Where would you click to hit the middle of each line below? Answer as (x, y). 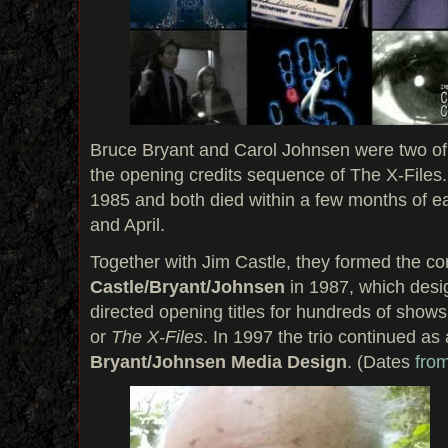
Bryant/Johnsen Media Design (218, 361)
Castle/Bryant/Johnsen (187, 286)
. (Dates (381, 361)
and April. (127, 224)
